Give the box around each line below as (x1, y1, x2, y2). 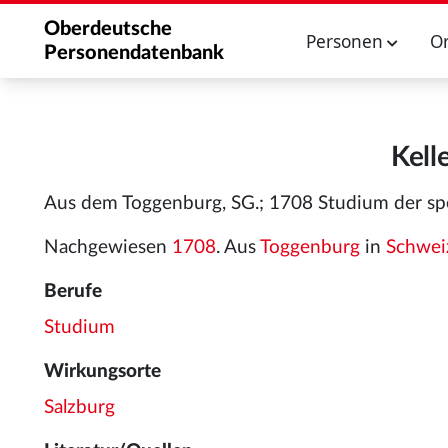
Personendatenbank (44, 43, 224, 63)
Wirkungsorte (44, 362, 161, 381)
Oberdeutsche (44, 19, 172, 39)
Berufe (44, 282, 102, 301)
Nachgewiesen (44, 238, 172, 257)
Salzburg (44, 398, 115, 417)
